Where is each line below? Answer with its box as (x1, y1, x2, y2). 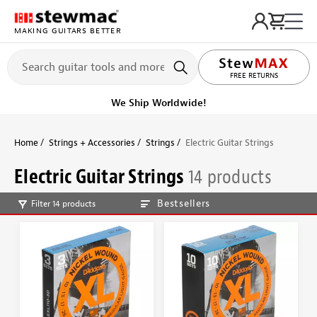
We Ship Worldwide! (111, 97, 206, 109)
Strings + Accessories (49, 137, 135, 149)
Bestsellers (157, 197, 211, 209)
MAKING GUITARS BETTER (14, 25, 121, 35)
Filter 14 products (31, 197, 96, 209)
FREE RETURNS (230, 71, 278, 81)
